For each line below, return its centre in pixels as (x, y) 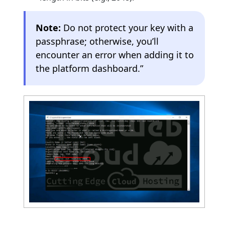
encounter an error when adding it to (115, 55)
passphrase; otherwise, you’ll (97, 41)
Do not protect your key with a (127, 28)
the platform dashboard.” (90, 69)
